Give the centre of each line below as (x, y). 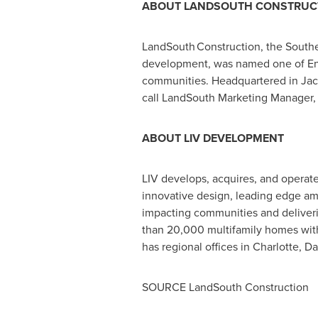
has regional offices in (197, 246)
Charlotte (275, 246)
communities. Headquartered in (221, 80)
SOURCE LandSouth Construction (225, 287)
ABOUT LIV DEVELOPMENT (213, 138)
